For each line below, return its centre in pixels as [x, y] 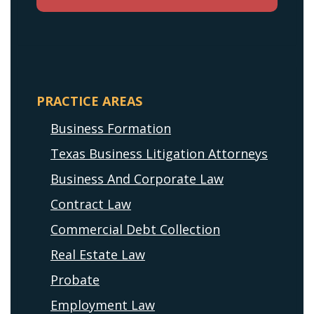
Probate [75, 280]
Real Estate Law [98, 255]
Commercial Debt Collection [135, 230]
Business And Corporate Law [137, 179]
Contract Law [91, 204]
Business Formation [111, 129]
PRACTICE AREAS [89, 101]
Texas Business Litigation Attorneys [159, 154]
